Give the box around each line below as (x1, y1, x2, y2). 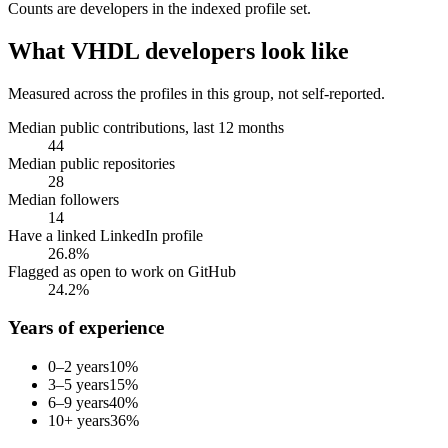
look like (255, 37, 349, 64)
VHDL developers (71, 37, 255, 64)
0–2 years (48, 358, 109, 376)
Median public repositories (8, 154, 175, 172)
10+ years (48, 412, 110, 430)
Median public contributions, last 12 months (8, 118, 284, 136)
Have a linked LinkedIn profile (8, 226, 203, 244)
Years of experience (8, 317, 164, 339)
